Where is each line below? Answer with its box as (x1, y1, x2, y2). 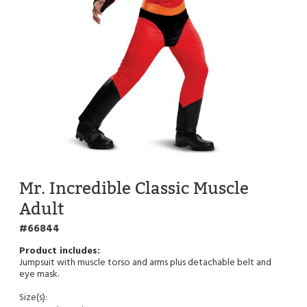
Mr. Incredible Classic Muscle (19, 177, 249, 198)
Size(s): (19, 289, 47, 306)
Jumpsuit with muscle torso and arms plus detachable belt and (19, 254, 271, 271)
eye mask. (19, 266, 59, 282)
